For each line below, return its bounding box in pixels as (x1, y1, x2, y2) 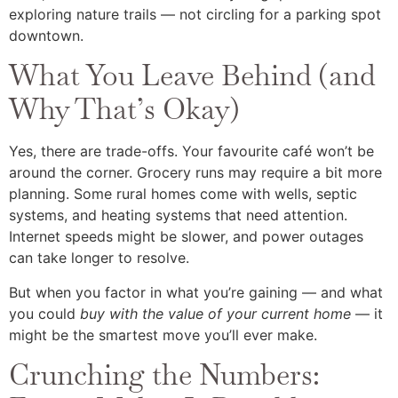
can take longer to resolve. (9, 249, 189, 267)
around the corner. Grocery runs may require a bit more (9, 163, 382, 182)
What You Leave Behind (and (9, 57, 375, 94)
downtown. (9, 26, 84, 44)
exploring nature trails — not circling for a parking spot (9, 4, 381, 23)
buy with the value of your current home (80, 304, 351, 322)
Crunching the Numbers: (9, 356, 320, 394)
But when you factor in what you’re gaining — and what (9, 283, 383, 301)
